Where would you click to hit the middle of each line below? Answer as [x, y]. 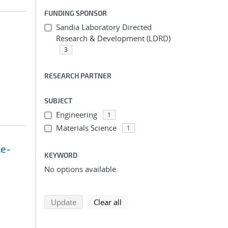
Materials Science [86, 128]
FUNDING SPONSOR [76, 13]
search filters [144, 202]
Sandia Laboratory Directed [104, 27]
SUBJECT [58, 101]
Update [64, 202]
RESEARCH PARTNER [78, 76]
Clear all [108, 202]
